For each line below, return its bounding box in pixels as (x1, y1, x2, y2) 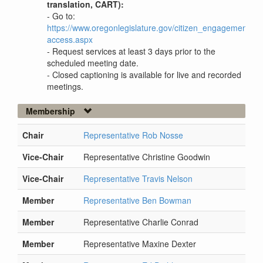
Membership (26, 105, 75, 117)
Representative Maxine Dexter (83, 238, 196, 250)
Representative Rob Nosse (83, 129, 183, 141)
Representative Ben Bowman (83, 194, 191, 207)
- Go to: (47, 10, 75, 22)
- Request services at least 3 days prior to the (47, 45, 215, 58)
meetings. (47, 80, 83, 93)
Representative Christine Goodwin (83, 151, 210, 163)
